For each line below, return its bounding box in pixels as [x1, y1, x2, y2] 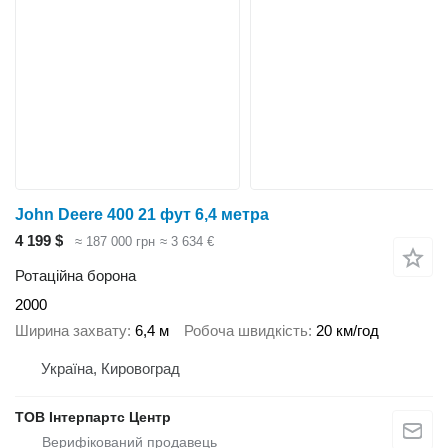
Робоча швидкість [184, 322, 308, 340]
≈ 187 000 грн [75, 234, 155, 250]
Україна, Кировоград [41, 359, 180, 377]
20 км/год [316, 322, 379, 340]
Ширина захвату [15, 322, 127, 340]
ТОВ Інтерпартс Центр [15, 408, 171, 425]
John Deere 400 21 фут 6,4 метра [15, 206, 269, 224]
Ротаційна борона [15, 266, 136, 284]
